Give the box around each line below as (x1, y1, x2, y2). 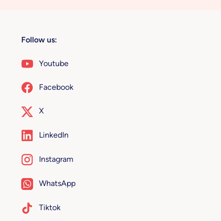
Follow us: (21, 35, 57, 44)
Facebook (38, 82, 74, 92)
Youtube (38, 58, 69, 68)
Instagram (38, 154, 74, 164)
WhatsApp (38, 178, 75, 188)
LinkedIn (38, 130, 69, 140)
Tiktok (38, 202, 61, 212)
